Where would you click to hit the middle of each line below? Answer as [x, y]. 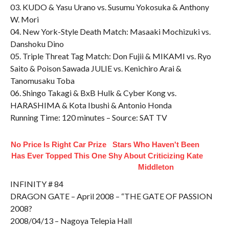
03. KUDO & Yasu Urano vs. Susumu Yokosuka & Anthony [109, 7]
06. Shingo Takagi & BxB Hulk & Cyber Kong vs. [93, 93]
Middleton [156, 167]
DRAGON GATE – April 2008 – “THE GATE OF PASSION [111, 196]
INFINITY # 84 [37, 184]
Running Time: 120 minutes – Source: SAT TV [88, 117]
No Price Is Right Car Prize [59, 144]
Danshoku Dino [37, 44]
